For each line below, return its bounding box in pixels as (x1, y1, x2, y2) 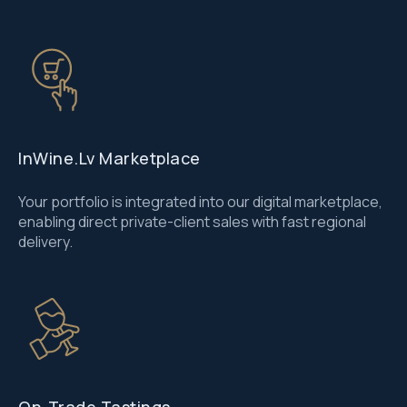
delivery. (18, 232, 73, 252)
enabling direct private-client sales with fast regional (18, 212, 366, 232)
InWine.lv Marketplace (18, 147, 201, 169)
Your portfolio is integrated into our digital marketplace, (18, 192, 382, 212)
